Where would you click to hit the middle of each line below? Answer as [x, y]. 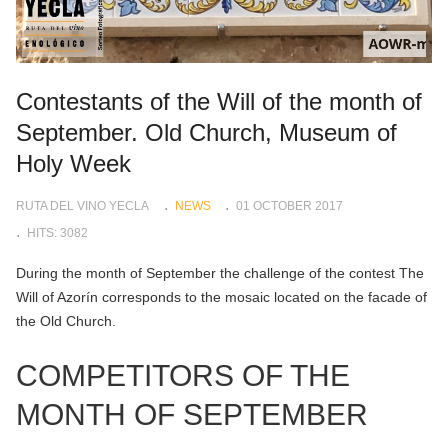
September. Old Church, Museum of [206, 132]
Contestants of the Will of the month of [219, 101]
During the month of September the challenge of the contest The [220, 273]
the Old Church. [66, 321]
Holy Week [73, 163]
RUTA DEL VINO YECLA [82, 205]
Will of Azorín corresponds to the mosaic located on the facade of [221, 297]
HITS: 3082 [57, 232]
